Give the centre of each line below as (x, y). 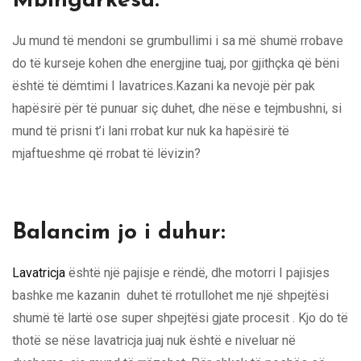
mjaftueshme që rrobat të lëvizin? (106, 153)
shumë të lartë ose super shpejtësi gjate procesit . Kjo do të (180, 317)
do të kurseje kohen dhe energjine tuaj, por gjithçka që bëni (176, 63)
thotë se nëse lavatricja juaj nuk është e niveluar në (154, 340)
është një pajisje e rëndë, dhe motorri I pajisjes (197, 272)
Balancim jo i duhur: (119, 232)
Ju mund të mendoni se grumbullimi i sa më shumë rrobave (178, 40)
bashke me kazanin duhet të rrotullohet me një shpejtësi (170, 295)
